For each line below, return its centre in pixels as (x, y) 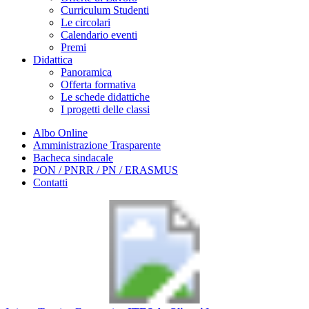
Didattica (53, 60)
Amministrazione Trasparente (97, 145)
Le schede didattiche (105, 97)
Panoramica (86, 72)
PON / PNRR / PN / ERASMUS (106, 170)
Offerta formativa (98, 84)
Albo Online (60, 133)
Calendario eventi (99, 35)
